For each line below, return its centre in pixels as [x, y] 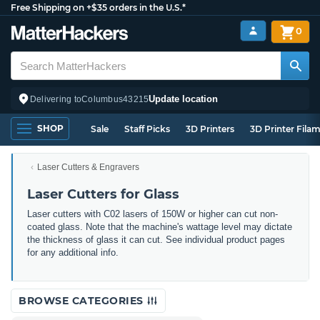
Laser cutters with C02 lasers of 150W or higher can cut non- [152, 214]
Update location [184, 99]
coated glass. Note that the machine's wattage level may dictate [160, 227]
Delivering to [56, 99]
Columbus [102, 99]
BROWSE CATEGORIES [82, 301]
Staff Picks [147, 129]
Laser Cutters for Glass [103, 194]
